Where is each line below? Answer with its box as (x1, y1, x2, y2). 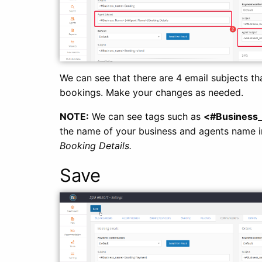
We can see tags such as (89, 110, 204, 122)
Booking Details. (60, 139, 132, 151)
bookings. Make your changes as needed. (60, 86, 243, 98)
